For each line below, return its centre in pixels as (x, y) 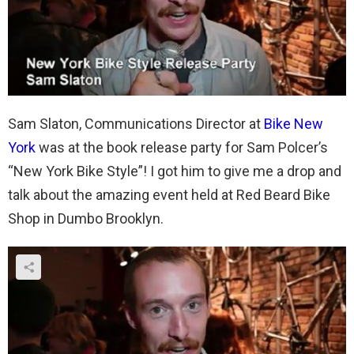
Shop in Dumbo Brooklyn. (86, 218)
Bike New (294, 123)
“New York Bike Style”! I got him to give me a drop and (175, 171)
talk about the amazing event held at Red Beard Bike (169, 194)
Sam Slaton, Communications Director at (136, 123)
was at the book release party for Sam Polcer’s (182, 147)
